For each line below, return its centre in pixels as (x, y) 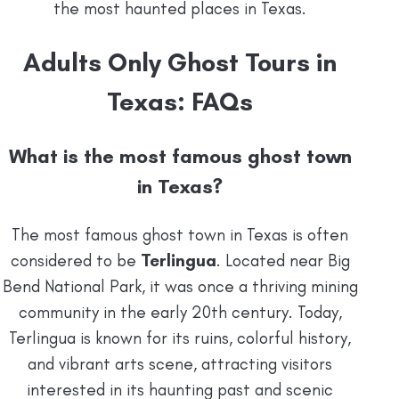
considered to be (75, 261)
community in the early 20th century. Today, (180, 313)
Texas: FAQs (180, 101)
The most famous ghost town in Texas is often (180, 235)
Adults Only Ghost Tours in (180, 62)
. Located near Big (283, 261)
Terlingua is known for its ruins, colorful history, (180, 338)
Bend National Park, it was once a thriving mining (180, 287)
